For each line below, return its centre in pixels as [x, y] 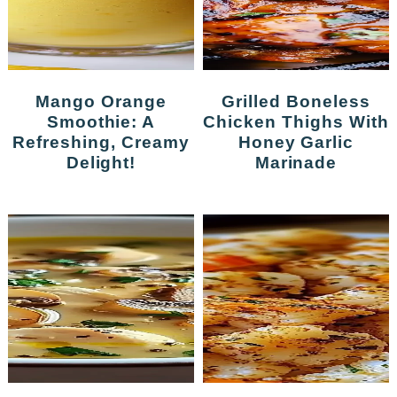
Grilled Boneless [229, 101]
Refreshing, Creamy [101, 142]
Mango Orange [43, 101]
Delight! [101, 163]
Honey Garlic [296, 142]
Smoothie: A [101, 122]
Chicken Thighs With [296, 122]
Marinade [296, 163]
